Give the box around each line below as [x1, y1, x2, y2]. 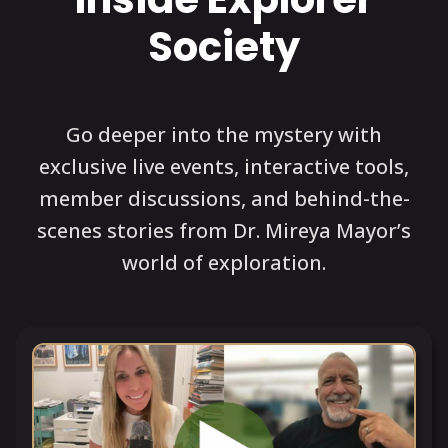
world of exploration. [122, 249, 326, 277]
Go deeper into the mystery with [66, 121, 382, 149]
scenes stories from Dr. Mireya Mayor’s [37, 217, 411, 245]
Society [148, 19, 300, 76]
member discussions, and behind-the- [38, 185, 410, 213]
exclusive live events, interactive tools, [39, 153, 409, 181]
